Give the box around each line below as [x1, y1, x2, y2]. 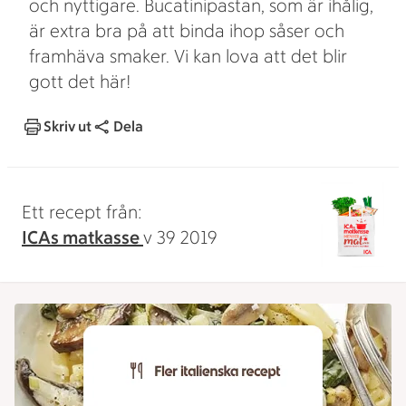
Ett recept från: [22, 201, 142, 223]
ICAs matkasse [22, 227, 143, 248]
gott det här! [29, 71, 130, 92]
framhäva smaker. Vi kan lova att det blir [29, 45, 347, 67]
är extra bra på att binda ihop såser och [29, 20, 344, 42]
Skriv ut [43, 118, 92, 135]
